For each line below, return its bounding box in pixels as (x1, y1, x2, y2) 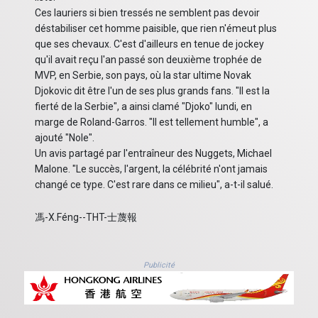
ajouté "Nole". (35, 132, 94, 144)
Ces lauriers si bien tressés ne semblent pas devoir (35, 7, 260, 19)
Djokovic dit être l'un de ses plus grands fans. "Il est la (35, 85, 270, 97)
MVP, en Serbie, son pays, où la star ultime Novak (35, 70, 251, 82)
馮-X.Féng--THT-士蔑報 (35, 212, 137, 224)
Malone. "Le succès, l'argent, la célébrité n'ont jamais (35, 163, 268, 175)
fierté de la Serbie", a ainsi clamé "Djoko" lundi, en (35, 101, 252, 113)
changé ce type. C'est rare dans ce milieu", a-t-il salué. (35, 179, 273, 191)
